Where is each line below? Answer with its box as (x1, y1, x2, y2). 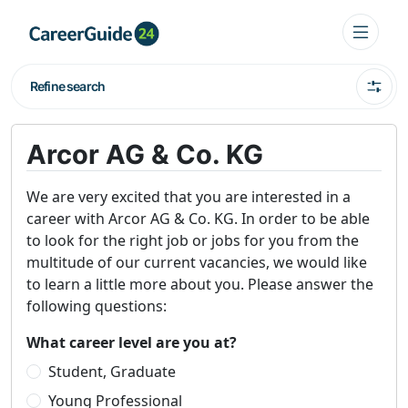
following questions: (26, 296, 167, 316)
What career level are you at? (26, 332, 237, 352)
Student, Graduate (48, 362, 176, 382)
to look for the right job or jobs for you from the (26, 230, 359, 250)
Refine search (30, 78, 106, 94)
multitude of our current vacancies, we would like (26, 252, 367, 272)
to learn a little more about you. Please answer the (26, 274, 373, 294)
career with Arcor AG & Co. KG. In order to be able (26, 209, 370, 229)
